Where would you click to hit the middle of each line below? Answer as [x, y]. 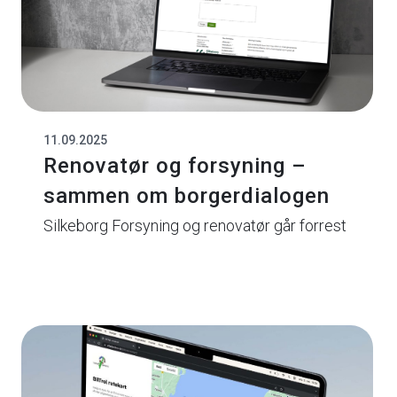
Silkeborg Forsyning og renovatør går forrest [195, 225]
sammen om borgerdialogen [187, 195]
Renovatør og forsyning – [175, 165]
